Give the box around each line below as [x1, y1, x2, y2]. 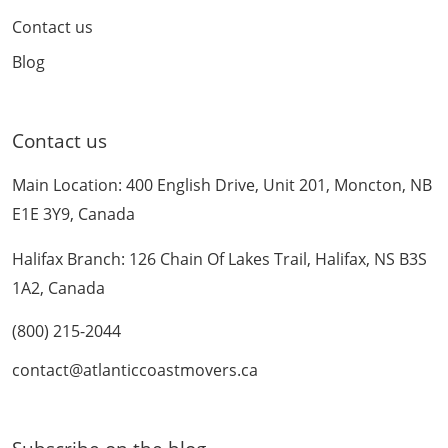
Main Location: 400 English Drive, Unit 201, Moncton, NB [12, 173, 432, 196]
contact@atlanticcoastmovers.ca [12, 358, 258, 381]
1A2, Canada [12, 276, 105, 299]
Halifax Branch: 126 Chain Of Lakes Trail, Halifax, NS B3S [12, 247, 427, 270]
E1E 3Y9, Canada [12, 202, 135, 225]
